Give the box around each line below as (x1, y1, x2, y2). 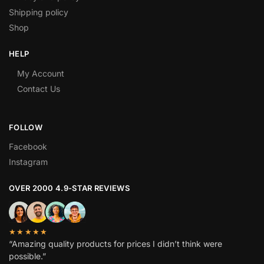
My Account (17, 68, 64, 78)
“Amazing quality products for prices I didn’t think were (9, 239, 222, 249)
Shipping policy (9, 7, 68, 18)
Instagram (9, 157, 48, 167)
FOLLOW (9, 122, 42, 132)
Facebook (9, 141, 47, 152)
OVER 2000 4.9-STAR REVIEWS (9, 183, 130, 193)
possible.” (9, 251, 46, 262)
